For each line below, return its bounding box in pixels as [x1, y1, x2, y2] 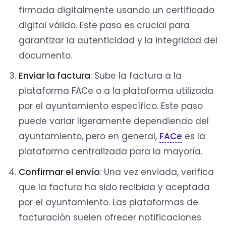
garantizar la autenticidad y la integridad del [19, 34, 218, 47]
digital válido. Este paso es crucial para [19, 19, 190, 32]
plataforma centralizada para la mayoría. [19, 145, 203, 158]
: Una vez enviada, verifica [100, 165, 214, 178]
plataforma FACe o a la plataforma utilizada [19, 85, 214, 97]
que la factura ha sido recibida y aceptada [19, 181, 210, 193]
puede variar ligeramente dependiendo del [19, 115, 209, 128]
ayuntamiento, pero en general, [19, 130, 160, 143]
